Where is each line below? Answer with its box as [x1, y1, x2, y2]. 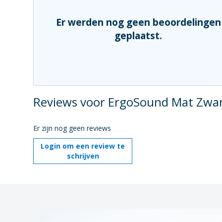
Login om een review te [41, 141, 125, 151]
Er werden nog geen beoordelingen [55, 16, 221, 29]
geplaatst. [114, 29, 163, 42]
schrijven [66, 151, 99, 161]
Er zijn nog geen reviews [33, 123, 111, 133]
